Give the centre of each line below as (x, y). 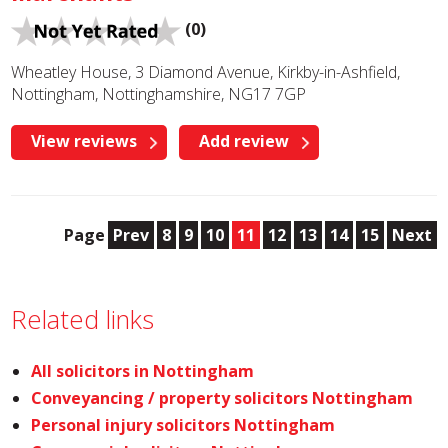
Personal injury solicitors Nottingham (183, 425)
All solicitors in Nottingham (143, 371)
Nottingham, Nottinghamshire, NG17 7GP (159, 94)
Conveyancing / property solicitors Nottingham (222, 398)
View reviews (84, 141)
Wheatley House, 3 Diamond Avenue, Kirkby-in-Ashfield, (206, 72)
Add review (244, 141)
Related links (83, 319)
